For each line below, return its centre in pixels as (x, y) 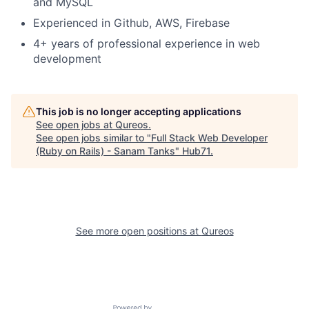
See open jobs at (76, 125)
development (67, 59)
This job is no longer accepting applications (139, 112)
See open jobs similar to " (93, 138)
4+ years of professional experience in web (147, 44)
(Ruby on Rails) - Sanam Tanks (106, 151)
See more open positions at (138, 231)
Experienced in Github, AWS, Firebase (131, 23)
